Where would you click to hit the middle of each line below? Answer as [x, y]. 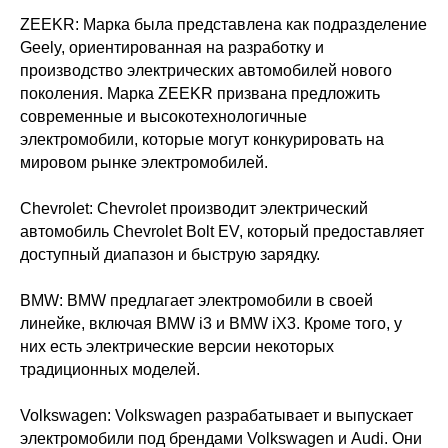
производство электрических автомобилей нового [206, 70]
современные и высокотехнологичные [163, 116]
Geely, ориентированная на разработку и [172, 47]
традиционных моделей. [110, 369]
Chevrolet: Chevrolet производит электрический [194, 208]
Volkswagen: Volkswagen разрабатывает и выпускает [216, 415]
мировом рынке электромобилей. [144, 162]
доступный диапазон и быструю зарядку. [170, 254]
